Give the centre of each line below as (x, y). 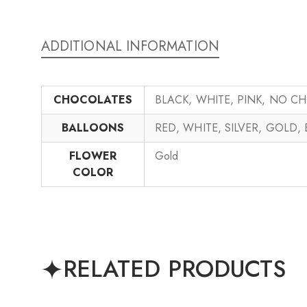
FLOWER (93, 156)
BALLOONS (93, 128)
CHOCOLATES (93, 100)
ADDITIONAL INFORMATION (130, 46)
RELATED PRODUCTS (175, 269)
